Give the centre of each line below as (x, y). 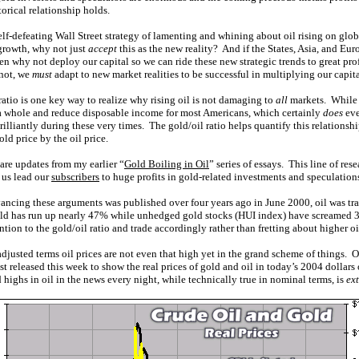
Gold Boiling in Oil (167, 164)
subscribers (75, 177)
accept (103, 48)
